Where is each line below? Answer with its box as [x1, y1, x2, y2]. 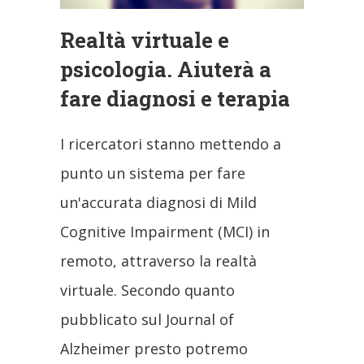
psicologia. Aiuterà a [60, 55, 271, 84]
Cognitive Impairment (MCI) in [60, 222, 270, 242]
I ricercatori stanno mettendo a [60, 134, 281, 154]
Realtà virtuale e [60, 26, 229, 54]
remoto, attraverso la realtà [60, 251, 257, 271]
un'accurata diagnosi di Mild [60, 193, 257, 213]
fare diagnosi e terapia [60, 84, 290, 113]
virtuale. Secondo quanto [60, 280, 235, 301]
